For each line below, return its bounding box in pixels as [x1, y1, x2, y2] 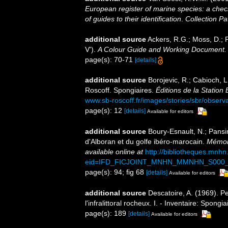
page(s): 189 [85, 209, 128, 217]
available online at [85, 148, 143, 156]
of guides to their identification [85, 15, 181, 23]
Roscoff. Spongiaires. [85, 86, 156, 95]
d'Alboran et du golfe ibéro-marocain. [85, 137, 207, 146]
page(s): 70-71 [85, 55, 135, 64]
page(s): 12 [85, 106, 124, 115]
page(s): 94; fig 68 [85, 168, 146, 177]
